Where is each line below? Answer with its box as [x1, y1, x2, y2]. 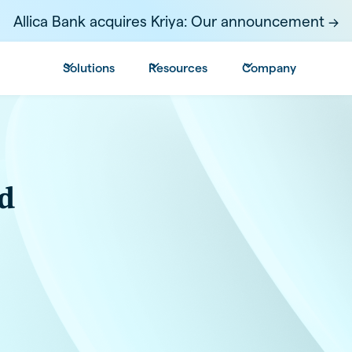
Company [241, 60, 296, 75]
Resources [148, 60, 208, 75]
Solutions [62, 60, 115, 75]
